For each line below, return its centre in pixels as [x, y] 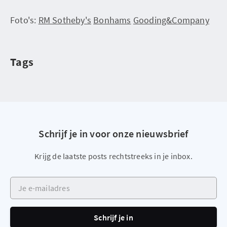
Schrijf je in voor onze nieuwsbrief [113, 133]
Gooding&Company [171, 20]
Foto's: [24, 20]
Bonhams [112, 20]
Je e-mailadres [35, 181]
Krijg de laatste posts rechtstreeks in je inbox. [113, 156]
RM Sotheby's [65, 20]
